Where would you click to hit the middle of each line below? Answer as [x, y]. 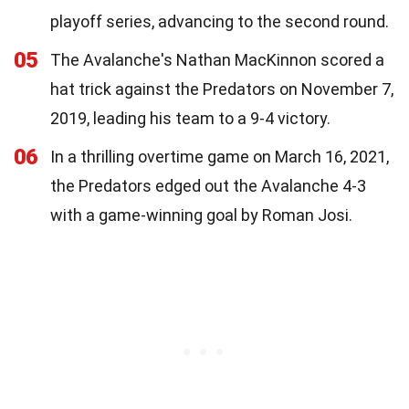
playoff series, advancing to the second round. [220, 21]
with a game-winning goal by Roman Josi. [201, 215]
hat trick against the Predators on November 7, [222, 89]
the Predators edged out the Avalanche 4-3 [208, 185]
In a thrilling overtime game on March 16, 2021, [220, 156]
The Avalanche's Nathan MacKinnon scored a [217, 59]
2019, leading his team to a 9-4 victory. [190, 118]
